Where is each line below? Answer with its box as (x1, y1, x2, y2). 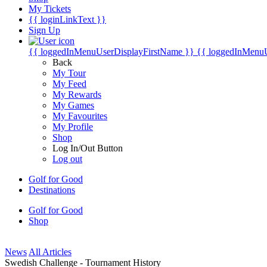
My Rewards (52, 89, 101, 100)
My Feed (52, 79, 86, 89)
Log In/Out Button (52, 143, 123, 153)
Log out (52, 154, 82, 164)
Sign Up (29, 25, 60, 35)
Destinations (29, 185, 75, 195)
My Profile (52, 122, 93, 132)
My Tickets (29, 4, 71, 14)
